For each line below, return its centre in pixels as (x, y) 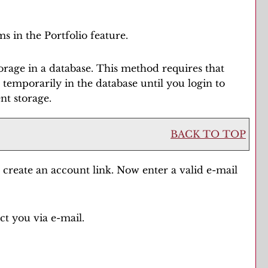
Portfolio (66, 35)
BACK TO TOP (208, 134)
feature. (108, 35)
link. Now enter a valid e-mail (164, 170)
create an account (46, 170)
